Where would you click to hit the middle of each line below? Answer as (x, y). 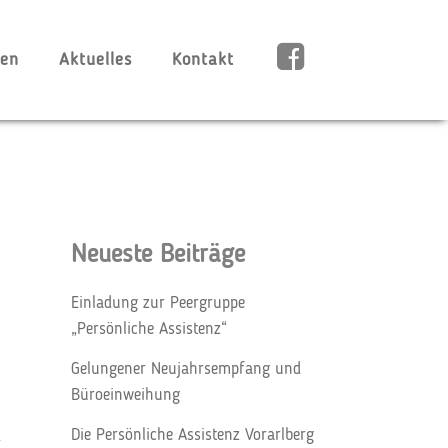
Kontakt (203, 60)
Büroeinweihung (125, 395)
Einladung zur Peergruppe (158, 303)
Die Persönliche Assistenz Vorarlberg (192, 435)
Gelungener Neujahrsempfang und (186, 369)
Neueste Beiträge (158, 255)
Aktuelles (95, 60)
